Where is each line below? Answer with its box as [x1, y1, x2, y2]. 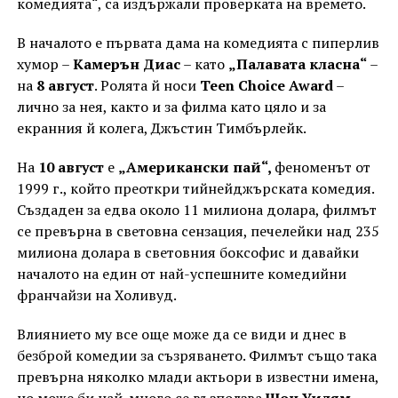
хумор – [16, 54, 73, 75]
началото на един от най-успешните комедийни [16, 264, 346, 284]
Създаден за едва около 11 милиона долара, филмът [16, 200, 377, 220]
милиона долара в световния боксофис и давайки [16, 243, 359, 263]
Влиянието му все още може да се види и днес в [16, 324, 346, 345]
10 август [37, 157, 104, 178]
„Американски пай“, [117, 157, 275, 178]
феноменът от [274, 157, 370, 178]
